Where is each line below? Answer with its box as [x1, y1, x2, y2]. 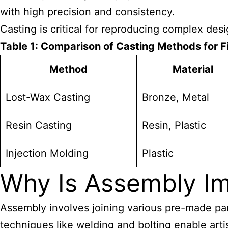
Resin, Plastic [142, 119, 206, 131]
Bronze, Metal [142, 91, 209, 103]
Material [172, 63, 213, 75]
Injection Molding [6, 147, 89, 159]
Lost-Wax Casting [6, 91, 90, 103]
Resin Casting [6, 119, 72, 131]
